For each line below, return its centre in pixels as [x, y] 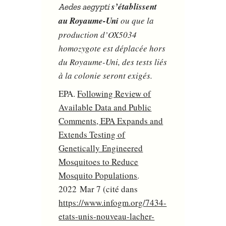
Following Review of [114, 93]
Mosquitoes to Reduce [99, 161]
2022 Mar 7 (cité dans [98, 189]
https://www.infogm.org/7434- [113, 202]
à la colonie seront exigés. [108, 76]
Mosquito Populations [98, 175]
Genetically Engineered [101, 148]
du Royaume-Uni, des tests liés [113, 62]
